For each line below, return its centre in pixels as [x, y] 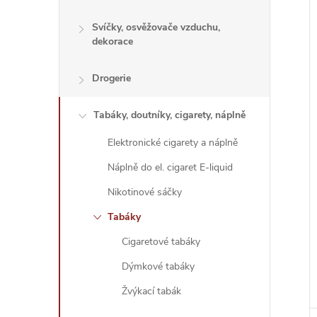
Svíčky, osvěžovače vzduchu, [156, 27]
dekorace [113, 41]
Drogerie [111, 78]
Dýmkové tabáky [158, 266]
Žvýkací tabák [151, 291]
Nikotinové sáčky [145, 192]
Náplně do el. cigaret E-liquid [170, 167]
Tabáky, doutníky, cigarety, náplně [169, 115]
